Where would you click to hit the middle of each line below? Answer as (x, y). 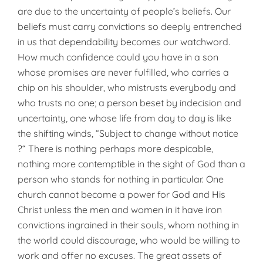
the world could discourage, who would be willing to (129, 240)
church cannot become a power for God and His (122, 194)
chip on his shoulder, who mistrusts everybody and (127, 87)
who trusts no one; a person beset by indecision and (129, 103)
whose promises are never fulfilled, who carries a (123, 72)
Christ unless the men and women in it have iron (120, 210)
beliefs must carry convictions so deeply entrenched (130, 26)
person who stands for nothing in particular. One (121, 179)
